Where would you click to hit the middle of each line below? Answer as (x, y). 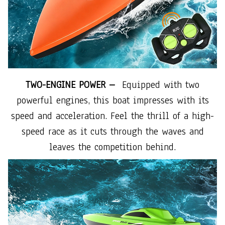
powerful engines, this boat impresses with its (113, 101)
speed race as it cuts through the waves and (113, 132)
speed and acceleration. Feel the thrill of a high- (113, 116)
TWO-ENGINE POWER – (74, 85)
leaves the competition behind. (113, 147)
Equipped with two (161, 85)
